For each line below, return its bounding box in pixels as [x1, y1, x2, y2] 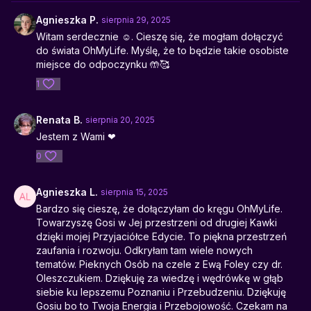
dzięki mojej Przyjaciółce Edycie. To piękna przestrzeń [36, 230, 287, 242]
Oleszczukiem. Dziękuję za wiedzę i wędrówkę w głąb [36, 272, 283, 284]
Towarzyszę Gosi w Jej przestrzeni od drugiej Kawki [36, 217, 277, 228]
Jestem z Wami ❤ [36, 131, 116, 142]
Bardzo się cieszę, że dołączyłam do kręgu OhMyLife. [36, 203, 283, 215]
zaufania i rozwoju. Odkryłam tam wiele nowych [36, 244, 253, 256]
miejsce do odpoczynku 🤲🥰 [36, 58, 169, 70]
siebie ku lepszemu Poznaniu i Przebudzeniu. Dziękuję [36, 286, 286, 298]
